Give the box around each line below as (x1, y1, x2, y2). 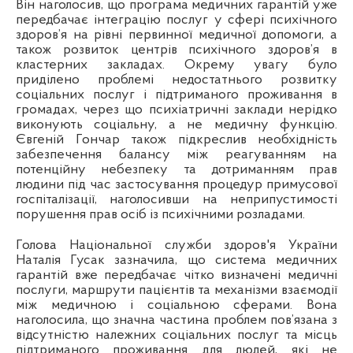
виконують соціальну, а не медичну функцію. (16, 117, 337, 133)
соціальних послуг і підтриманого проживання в (16, 87, 337, 103)
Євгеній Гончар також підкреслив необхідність (16, 132, 337, 148)
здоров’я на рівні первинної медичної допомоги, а (16, 28, 337, 43)
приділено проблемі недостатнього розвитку (16, 72, 337, 88)
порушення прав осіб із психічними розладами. (16, 207, 305, 223)
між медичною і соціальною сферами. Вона (16, 298, 337, 314)
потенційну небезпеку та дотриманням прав (16, 162, 337, 178)
